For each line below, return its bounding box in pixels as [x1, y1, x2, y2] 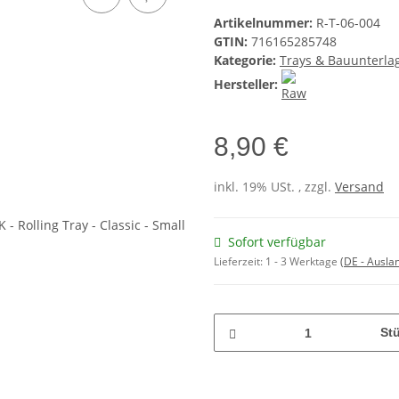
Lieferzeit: [214, 254, 265, 270]
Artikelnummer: [214, 14, 316, 32]
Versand [335, 178, 384, 196]
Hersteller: [214, 76, 278, 94]
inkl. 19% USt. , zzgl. [214, 178, 335, 196]
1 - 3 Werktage [265, 254, 340, 270]
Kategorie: [214, 52, 280, 69]
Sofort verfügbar [228, 233, 326, 251]
